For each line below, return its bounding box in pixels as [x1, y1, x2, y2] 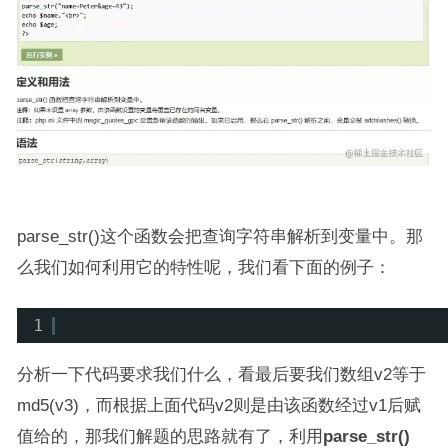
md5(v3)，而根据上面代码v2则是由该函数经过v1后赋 [16, 396, 421, 415]
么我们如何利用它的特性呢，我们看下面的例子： [16, 258, 391, 277]
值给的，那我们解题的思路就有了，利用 [16, 427, 323, 446]
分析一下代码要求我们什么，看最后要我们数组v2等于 [16, 365, 426, 384]
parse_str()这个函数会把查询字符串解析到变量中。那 [16, 227, 423, 246]
